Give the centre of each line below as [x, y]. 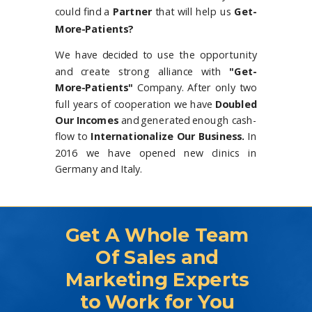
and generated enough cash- [187, 120]
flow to [73, 136]
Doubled [235, 104]
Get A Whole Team [157, 235]
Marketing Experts [157, 279]
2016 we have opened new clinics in [156, 153]
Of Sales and [157, 257]
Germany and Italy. [99, 169]
